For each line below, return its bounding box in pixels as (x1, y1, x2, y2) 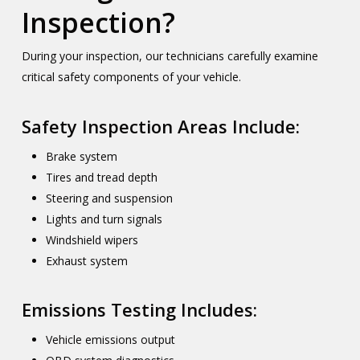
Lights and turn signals (45, 211, 162, 227)
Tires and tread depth (45, 170, 157, 185)
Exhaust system (45, 253, 128, 268)
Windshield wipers (45, 232, 138, 247)
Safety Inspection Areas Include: (21, 114, 300, 138)
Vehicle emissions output (45, 332, 175, 347)
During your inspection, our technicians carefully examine (21, 48, 318, 63)
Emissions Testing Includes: (21, 297, 257, 321)
